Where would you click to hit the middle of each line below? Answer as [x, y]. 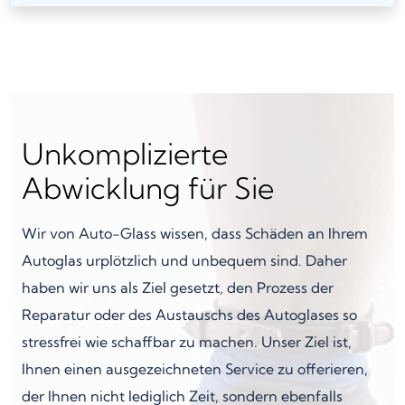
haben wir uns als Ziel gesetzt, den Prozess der [178, 287]
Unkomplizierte [125, 153]
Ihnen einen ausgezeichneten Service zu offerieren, [195, 368]
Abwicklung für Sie [148, 188]
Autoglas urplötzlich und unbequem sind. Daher [184, 260]
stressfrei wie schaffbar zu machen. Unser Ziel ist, [187, 341]
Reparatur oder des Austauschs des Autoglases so [189, 314]
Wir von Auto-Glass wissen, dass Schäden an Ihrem [195, 233]
